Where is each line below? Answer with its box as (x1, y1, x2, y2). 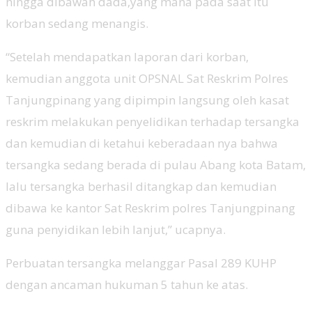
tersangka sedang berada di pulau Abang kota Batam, (6, 156, 306, 173)
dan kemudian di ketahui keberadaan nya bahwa (6, 134, 278, 151)
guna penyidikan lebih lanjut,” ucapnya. (6, 221, 226, 237)
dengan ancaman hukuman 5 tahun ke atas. (6, 276, 248, 292)
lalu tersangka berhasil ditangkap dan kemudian (6, 178, 276, 194)
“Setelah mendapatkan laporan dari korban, (6, 48, 249, 65)
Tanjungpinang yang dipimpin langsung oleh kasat (6, 91, 289, 108)
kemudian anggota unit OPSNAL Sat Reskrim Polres (6, 70, 288, 86)
